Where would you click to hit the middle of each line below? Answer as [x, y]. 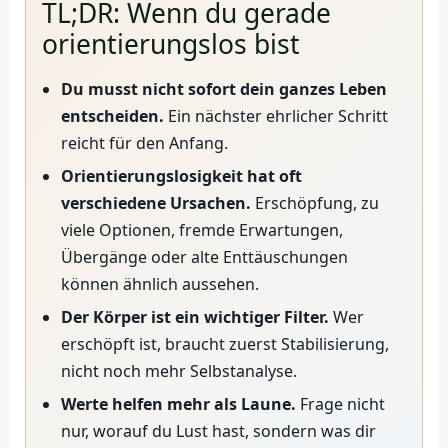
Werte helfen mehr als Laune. [178, 403]
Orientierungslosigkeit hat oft [181, 175]
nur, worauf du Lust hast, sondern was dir [218, 430]
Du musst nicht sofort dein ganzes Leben [223, 88]
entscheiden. [112, 115]
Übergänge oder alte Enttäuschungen [204, 256]
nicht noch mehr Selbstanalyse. [178, 370]
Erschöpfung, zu [314, 202]
